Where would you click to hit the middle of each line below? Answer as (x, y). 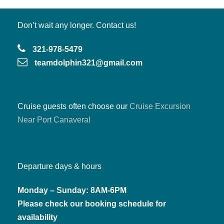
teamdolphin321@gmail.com (88, 62)
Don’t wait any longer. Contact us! (77, 25)
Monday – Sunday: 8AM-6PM (72, 190)
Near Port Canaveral (54, 119)
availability (37, 217)
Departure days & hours (59, 166)
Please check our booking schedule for (92, 203)
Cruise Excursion (160, 106)
